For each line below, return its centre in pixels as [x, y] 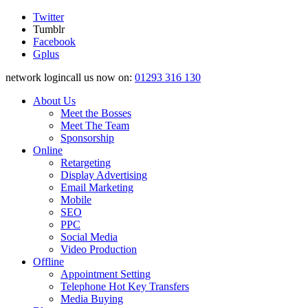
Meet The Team [95, 125]
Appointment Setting [106, 274]
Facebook [54, 42]
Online [48, 150]
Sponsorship [87, 138]
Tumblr [49, 29]
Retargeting [86, 163]
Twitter [48, 17]
